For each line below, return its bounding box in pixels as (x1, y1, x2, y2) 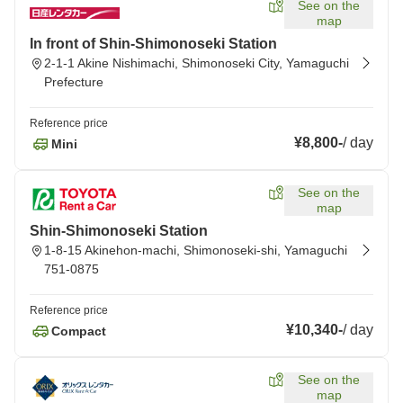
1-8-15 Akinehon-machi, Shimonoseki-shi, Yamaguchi (44, 243, 347, 257)
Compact (51, 323, 106, 338)
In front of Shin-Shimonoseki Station (30, 36, 277, 51)
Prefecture (44, 75, 103, 89)
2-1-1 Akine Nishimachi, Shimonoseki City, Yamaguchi (44, 56, 349, 70)
